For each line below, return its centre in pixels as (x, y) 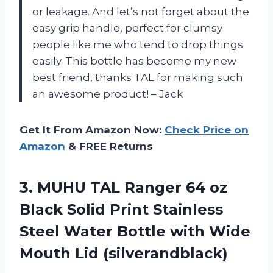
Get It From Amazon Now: (92, 129)
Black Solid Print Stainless (121, 209)
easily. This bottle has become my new (134, 61)
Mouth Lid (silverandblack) (124, 253)
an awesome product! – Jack (108, 94)
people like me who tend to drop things (138, 44)
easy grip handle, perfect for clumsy (127, 28)
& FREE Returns (109, 146)
